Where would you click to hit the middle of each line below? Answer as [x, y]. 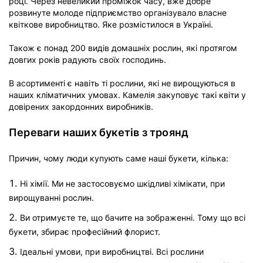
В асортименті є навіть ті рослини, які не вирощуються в [122, 83]
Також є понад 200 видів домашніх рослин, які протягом [123, 48]
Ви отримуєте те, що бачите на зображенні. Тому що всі [133, 218]
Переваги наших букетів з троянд [99, 132]
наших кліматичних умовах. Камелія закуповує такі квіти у [127, 95]
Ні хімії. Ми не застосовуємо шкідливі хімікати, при [122, 183]
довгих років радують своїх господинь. [89, 60]
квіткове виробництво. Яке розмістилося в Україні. [111, 24]
